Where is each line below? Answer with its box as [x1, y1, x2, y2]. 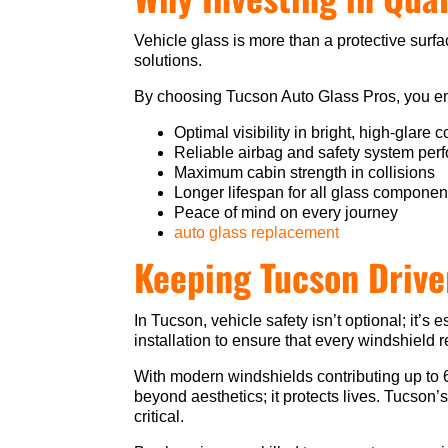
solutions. [134, 52, 203, 70]
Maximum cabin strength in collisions [174, 164, 436, 182]
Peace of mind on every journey [174, 204, 399, 222]
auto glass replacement [174, 224, 340, 242]
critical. [134, 408, 189, 426]
